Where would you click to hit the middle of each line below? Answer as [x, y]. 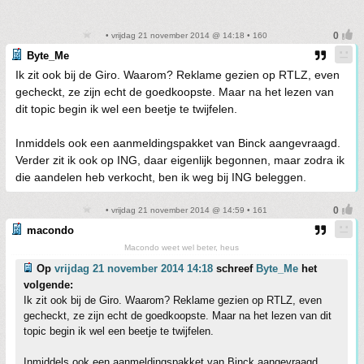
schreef [234, 269]
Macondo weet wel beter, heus [182, 247]
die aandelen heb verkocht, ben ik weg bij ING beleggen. [161, 177]
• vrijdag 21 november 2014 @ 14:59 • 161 [185, 210]
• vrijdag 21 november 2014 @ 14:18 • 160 [185, 35]
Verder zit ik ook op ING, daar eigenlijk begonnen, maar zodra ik [180, 160]
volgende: [48, 285]
